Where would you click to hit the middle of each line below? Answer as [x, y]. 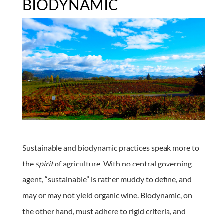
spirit [45, 164]
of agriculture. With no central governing [123, 164]
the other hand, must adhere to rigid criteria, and [104, 211]
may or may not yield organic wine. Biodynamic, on [107, 195]
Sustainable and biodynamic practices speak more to [111, 148]
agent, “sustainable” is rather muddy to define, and [107, 179]
